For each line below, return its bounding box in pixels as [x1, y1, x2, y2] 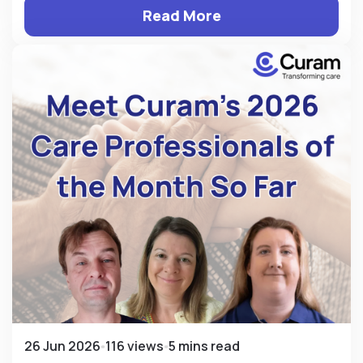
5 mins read [169, 337, 240, 356]
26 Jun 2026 [24, 337, 100, 356]
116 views [105, 337, 164, 356]
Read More [142, 5, 221, 27]
